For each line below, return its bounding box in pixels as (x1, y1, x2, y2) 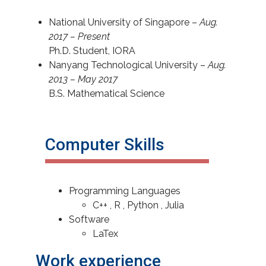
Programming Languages (69, 185, 180, 197)
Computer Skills (45, 135, 164, 154)
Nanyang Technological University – (49, 59, 205, 71)
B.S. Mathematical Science (49, 88, 164, 99)
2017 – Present (49, 31, 110, 42)
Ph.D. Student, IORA (49, 45, 135, 56)
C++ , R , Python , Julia (93, 199, 184, 211)
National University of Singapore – (49, 17, 199, 28)
